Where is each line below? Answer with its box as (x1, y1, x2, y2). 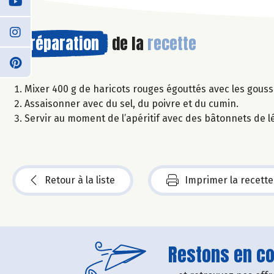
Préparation (21, 31, 99, 56)
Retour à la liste (45, 174, 115, 186)
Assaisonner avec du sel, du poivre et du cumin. (24, 97, 239, 109)
